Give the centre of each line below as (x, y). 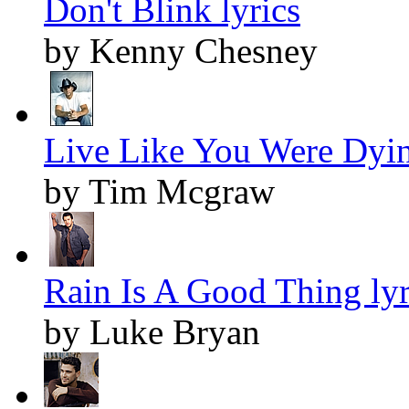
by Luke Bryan (152, 332)
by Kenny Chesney (181, 51)
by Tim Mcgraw (159, 192)
